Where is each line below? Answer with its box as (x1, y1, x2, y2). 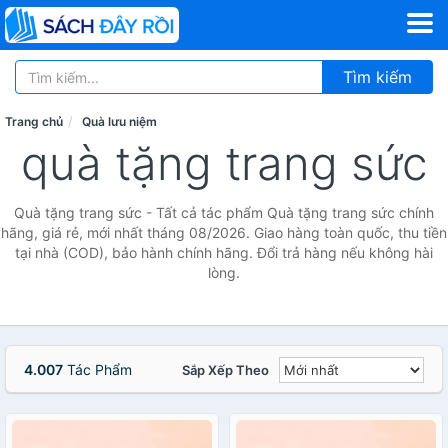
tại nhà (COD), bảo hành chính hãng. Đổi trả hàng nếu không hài (15, 244, 433, 261)
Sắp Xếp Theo (182, 362, 269, 378)
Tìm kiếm (343, 67, 412, 87)
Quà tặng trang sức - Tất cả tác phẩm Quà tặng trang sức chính (14, 204, 434, 221)
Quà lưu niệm (82, 114, 157, 129)
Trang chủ (5, 114, 63, 129)
